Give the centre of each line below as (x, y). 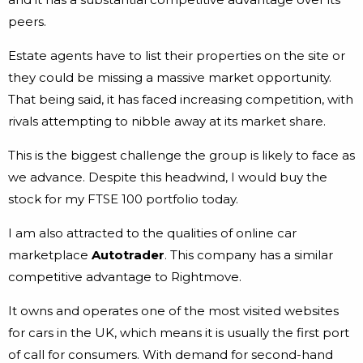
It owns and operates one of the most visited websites (173, 311)
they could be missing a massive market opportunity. (170, 78)
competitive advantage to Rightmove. (125, 277)
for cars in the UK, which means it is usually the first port (179, 333)
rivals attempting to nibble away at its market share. (167, 122)
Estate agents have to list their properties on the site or (177, 56)
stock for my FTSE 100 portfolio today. (123, 199)
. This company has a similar (249, 255)
